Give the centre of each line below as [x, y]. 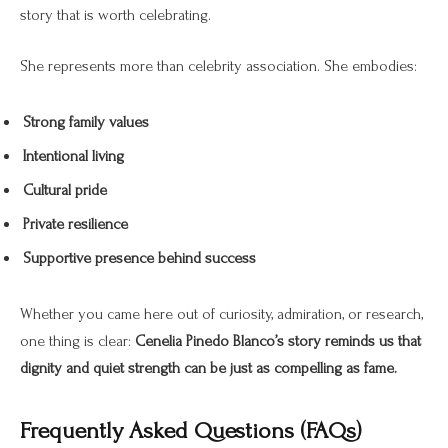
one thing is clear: [77, 340]
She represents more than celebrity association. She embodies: [218, 66]
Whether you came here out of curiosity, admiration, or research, [221, 313]
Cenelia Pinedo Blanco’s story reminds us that [278, 340]
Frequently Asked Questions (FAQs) [190, 430]
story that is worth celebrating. [115, 14]
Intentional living [73, 155]
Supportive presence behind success [139, 257]
